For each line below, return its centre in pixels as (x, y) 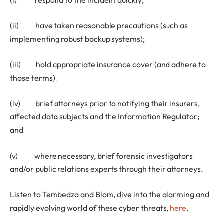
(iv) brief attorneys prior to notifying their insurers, (105, 103)
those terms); (33, 78)
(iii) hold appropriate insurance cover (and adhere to (108, 64)
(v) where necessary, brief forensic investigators (101, 155)
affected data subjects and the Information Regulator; (105, 117)
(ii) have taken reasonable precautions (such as (99, 26)
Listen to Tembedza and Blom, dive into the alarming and (110, 194)
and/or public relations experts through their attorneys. (107, 169)
